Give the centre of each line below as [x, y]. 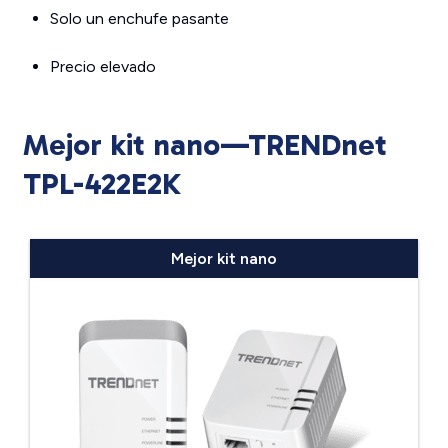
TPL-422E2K [101, 184]
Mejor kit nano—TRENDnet [204, 145]
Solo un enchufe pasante [139, 18]
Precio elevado [103, 66]
